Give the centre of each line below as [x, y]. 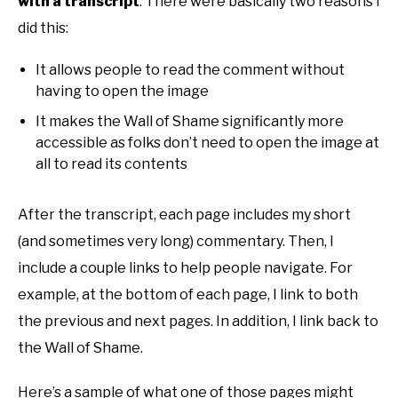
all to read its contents [111, 164]
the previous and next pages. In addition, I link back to [198, 322]
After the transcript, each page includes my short [184, 215]
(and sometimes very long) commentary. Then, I [176, 242]
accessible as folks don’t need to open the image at [207, 143]
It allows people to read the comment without [190, 70]
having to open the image [122, 92]
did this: [43, 28]
